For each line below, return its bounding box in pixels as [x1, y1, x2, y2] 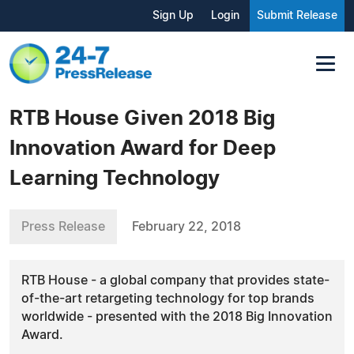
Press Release [21, 220, 105, 233]
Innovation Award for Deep [9, 137, 276, 159]
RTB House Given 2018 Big [9, 107, 275, 129]
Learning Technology [9, 168, 220, 189]
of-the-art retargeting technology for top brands [21, 292, 314, 305]
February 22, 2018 [132, 220, 241, 233]
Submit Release [257, 10, 337, 21]
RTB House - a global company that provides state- [21, 273, 330, 287]
